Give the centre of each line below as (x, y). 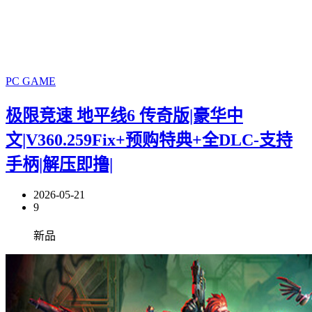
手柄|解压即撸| (59, 165)
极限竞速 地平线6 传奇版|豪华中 (124, 116)
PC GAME (31, 81)
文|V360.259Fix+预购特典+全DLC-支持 (149, 140)
